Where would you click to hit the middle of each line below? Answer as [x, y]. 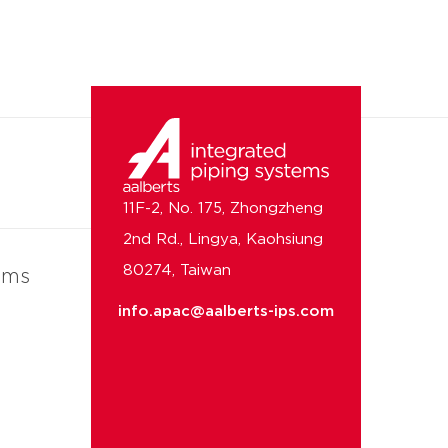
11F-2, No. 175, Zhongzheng [223, 208]
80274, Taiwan [177, 270]
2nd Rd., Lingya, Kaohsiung [223, 239]
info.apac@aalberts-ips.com [226, 312]
